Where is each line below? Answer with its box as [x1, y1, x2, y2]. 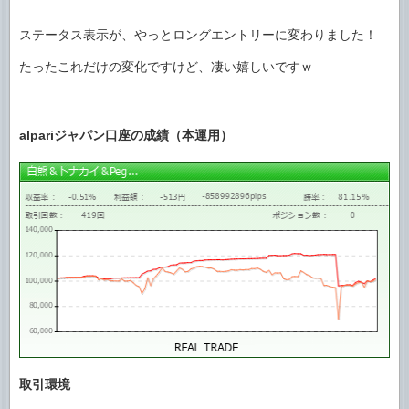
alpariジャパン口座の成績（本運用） [19, 127, 233, 142]
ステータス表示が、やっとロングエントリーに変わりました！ [19, 27, 377, 42]
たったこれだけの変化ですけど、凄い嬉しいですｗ [19, 59, 313, 74]
